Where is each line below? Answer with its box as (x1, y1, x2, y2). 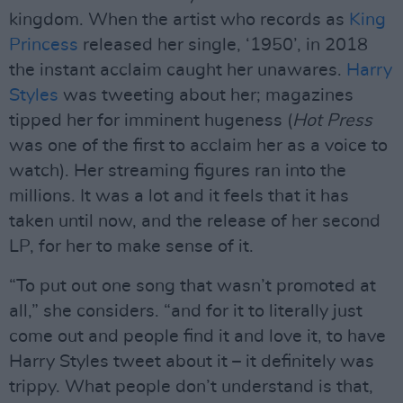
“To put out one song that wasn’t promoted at (9, 277, 376, 295)
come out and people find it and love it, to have (9, 327, 386, 345)
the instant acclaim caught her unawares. (9, 61, 346, 79)
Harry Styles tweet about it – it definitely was (9, 353, 374, 371)
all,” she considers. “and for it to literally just (9, 302, 363, 320)
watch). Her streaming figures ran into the (9, 162, 346, 180)
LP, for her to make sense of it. (9, 237, 254, 255)
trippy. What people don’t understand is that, (9, 378, 373, 396)
